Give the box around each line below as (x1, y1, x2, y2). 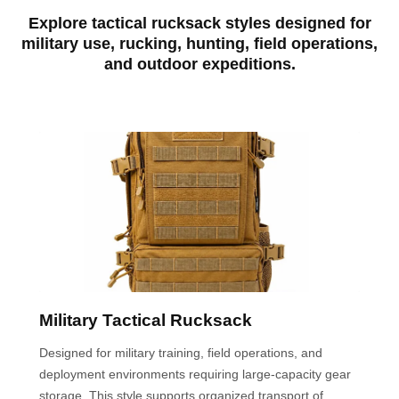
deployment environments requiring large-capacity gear (39, 366, 351, 381)
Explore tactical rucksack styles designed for (28, 13, 371, 32)
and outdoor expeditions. (103, 54, 296, 73)
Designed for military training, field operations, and (39, 345, 322, 360)
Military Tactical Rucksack (39, 310, 252, 330)
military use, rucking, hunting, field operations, (21, 34, 378, 53)
